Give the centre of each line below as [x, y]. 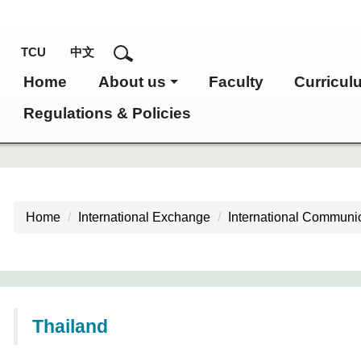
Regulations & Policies [108, 114]
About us [132, 82]
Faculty [236, 82]
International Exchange [145, 217]
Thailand [71, 326]
